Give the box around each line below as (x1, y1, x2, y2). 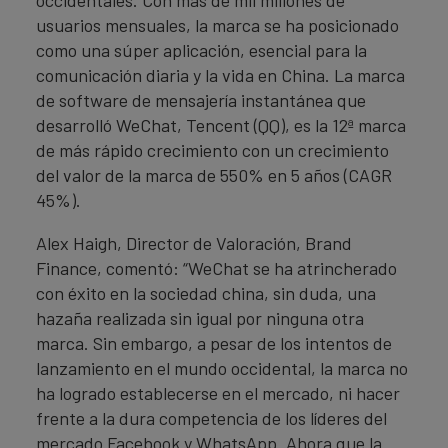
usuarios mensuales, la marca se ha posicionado (36, 14, 399, 36)
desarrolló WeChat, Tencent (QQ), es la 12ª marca (36, 114, 406, 136)
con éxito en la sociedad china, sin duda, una (36, 282, 376, 304)
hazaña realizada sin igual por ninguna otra (36, 307, 364, 329)
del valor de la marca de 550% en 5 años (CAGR (36, 164, 392, 186)
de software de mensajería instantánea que (36, 89, 366, 111)
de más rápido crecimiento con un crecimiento (36, 139, 389, 161)
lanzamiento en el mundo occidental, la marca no (36, 357, 408, 379)
